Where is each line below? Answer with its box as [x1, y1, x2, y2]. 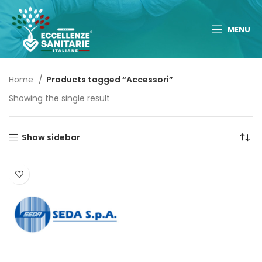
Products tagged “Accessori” [46, 74, 173, 85]
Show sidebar [22, 132, 81, 143]
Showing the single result [9, 92, 110, 104]
